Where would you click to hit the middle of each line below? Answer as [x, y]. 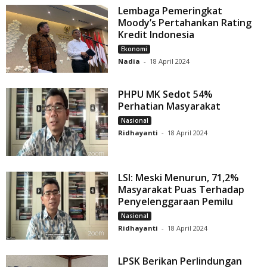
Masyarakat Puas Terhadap [181, 190]
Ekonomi [134, 49]
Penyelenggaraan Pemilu [176, 202]
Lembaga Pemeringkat [170, 10]
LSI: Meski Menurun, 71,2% [179, 178]
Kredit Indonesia [156, 34]
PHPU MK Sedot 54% [166, 94]
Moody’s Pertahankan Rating [185, 22]
